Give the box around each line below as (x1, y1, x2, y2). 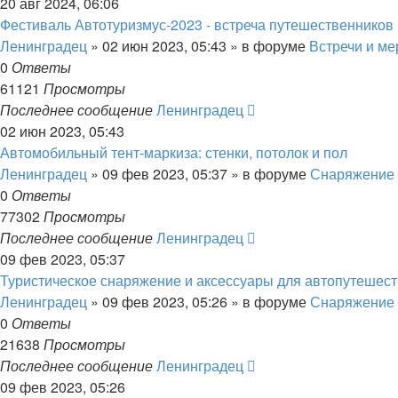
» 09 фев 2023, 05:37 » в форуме (87, 163, 310, 184)
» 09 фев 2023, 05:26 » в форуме (87, 291, 310, 312)
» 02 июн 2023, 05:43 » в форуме (87, 36, 309, 56)
